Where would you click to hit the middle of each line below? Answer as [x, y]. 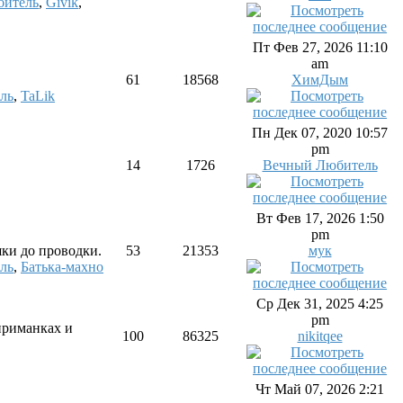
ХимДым [320, 80]
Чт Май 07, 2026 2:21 [320, 389]
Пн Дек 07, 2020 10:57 [320, 133]
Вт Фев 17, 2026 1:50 [320, 218]
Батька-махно [62, 267]
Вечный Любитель [320, 165]
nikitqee [320, 336]
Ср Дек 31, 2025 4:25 [320, 304]
